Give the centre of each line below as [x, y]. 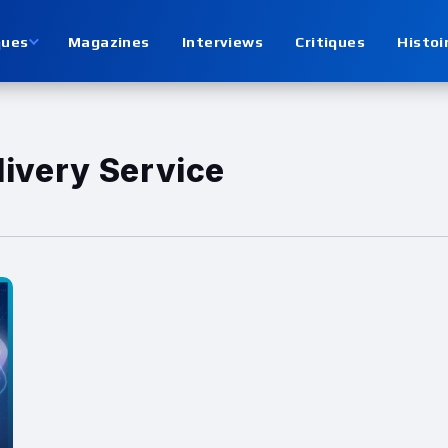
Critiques [330, 41]
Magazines [108, 41]
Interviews [222, 41]
